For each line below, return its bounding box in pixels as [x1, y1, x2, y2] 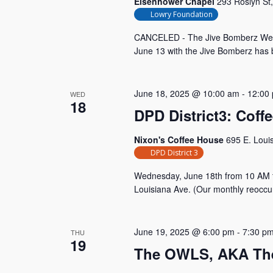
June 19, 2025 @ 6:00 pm [133, 225, 235, 238]
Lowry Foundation [150, 9, 213, 19]
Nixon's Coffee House [133, 133, 226, 146]
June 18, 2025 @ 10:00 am [133, 87, 239, 99]
